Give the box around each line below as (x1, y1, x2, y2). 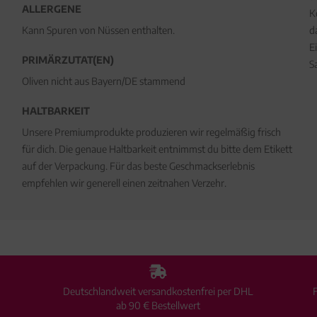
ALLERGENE (21, 3, 81, 15)
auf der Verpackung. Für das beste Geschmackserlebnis (21, 160, 255, 172)
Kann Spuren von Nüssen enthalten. (21, 24, 175, 36)
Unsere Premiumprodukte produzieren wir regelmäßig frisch (21, 126, 281, 138)
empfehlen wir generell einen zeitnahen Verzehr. (21, 177, 226, 189)
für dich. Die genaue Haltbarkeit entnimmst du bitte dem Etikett (21, 143, 292, 155)
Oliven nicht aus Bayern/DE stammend (21, 75, 185, 87)
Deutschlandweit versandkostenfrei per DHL (63, 285, 254, 297)
